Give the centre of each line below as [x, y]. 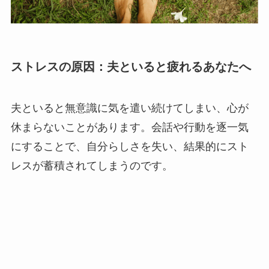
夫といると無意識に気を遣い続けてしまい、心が [129, 108]
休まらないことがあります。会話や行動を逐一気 [129, 128]
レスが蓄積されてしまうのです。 [92, 166]
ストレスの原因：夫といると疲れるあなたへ [131, 66]
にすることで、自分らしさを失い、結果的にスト [129, 147]
